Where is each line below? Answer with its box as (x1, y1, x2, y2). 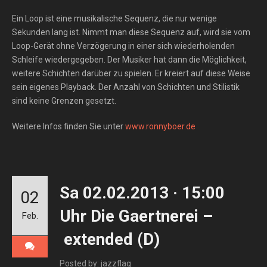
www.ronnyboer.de (125, 122, 195, 131)
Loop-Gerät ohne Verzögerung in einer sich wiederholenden (12, 41, 235, 51)
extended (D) (60, 229, 160, 249)
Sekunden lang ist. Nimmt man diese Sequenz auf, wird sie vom (12, 27, 250, 37)
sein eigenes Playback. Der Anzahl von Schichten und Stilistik (12, 82, 240, 92)
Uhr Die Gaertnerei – (60, 206, 213, 226)
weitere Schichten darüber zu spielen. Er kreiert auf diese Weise (12, 69, 250, 78)
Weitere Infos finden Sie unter (12, 122, 125, 131)
